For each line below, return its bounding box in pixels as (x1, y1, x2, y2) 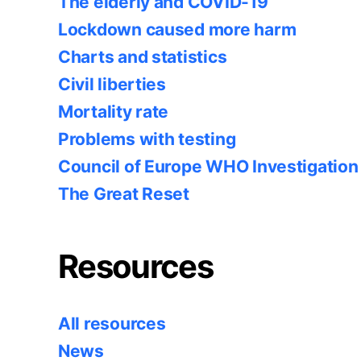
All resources (58, 313, 166, 334)
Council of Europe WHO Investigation (58, 156, 359, 176)
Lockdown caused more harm (58, 19, 297, 39)
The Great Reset (58, 183, 189, 204)
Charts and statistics (58, 46, 227, 67)
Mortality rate (58, 101, 169, 122)
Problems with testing (58, 128, 236, 149)
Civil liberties (58, 73, 166, 94)
